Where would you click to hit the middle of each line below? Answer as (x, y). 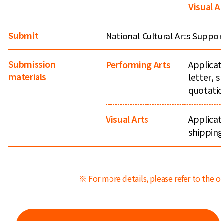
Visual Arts (127, 119)
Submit (23, 35)
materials (27, 77)
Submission (32, 64)
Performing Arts (138, 64)
